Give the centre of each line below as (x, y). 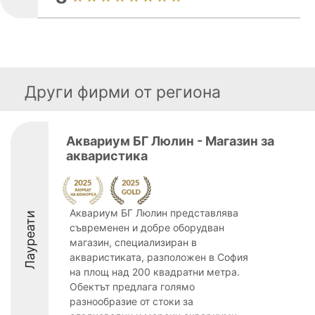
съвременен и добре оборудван (147, 227)
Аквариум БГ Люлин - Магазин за (170, 141)
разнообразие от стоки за (131, 301)
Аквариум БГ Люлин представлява (154, 213)
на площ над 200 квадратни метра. (155, 272)
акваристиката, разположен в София (159, 257)
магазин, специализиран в (133, 242)
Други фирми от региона (123, 92)
